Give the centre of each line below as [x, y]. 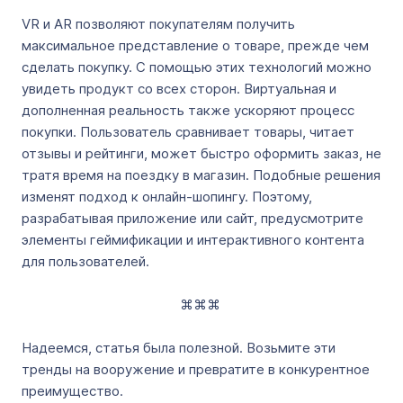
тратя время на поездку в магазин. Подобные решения [201, 175]
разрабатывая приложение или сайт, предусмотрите [193, 218]
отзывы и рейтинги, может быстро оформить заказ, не [201, 153]
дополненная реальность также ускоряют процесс [188, 110]
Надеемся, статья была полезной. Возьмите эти [179, 348]
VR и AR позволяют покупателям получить [158, 24]
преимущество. [74, 391]
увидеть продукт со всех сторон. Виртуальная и [179, 89]
